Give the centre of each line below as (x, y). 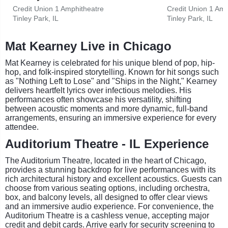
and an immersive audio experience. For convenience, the (109, 206)
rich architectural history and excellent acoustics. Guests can (113, 179)
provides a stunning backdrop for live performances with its (110, 169)
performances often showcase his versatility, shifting (98, 99)
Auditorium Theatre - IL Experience (107, 144)
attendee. (22, 127)
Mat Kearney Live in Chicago (88, 46)
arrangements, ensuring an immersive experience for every (111, 118)
